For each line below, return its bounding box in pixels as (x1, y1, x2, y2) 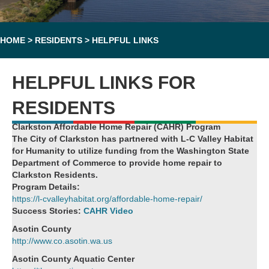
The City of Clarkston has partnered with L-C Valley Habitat (12, 133, 253, 144)
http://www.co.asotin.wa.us (12, 235, 112, 246)
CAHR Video (83, 205, 133, 216)
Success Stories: (12, 205, 83, 216)
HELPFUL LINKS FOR (12, 72, 196, 92)
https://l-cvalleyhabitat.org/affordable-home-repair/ (12, 193, 202, 204)
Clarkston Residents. (12, 169, 98, 180)
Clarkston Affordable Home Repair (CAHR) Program (12, 121, 220, 131)
